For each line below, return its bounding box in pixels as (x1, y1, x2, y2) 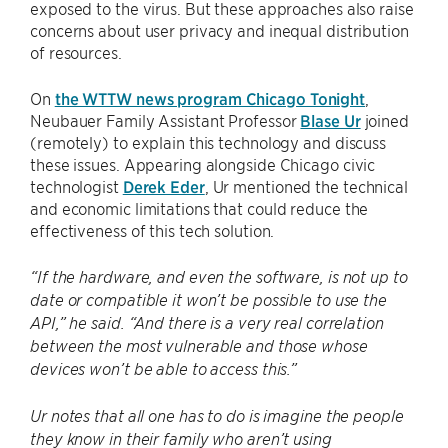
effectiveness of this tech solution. (30, 220, 279, 241)
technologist (30, 176, 123, 197)
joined (360, 110, 409, 131)
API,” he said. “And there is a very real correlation (30, 313, 384, 334)
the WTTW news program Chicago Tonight (54, 88, 366, 109)
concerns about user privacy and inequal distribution (30, 20, 409, 41)
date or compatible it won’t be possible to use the (30, 290, 387, 311)
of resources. (30, 42, 126, 63)
